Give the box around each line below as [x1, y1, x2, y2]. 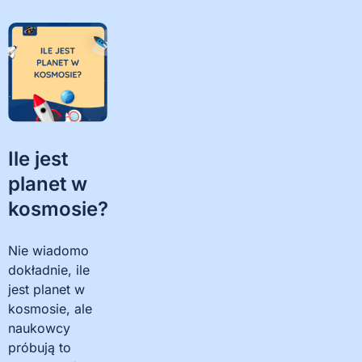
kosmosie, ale [8, 301, 92, 318]
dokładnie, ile [8, 262, 90, 279]
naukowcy [8, 320, 70, 337]
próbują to [8, 339, 71, 356]
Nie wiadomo [8, 242, 89, 259]
